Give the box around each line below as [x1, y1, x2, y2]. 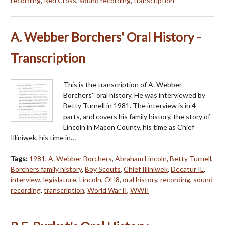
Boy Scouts [85, 164, 121, 173]
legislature [43, 175, 76, 184]
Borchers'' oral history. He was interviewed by [63, 90, 205, 99]
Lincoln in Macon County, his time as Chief [63, 122, 194, 131]
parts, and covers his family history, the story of [63, 111, 210, 121]
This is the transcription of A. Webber [63, 80, 182, 89]
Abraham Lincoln [115, 154, 167, 163]
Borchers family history [11, 164, 82, 173]
